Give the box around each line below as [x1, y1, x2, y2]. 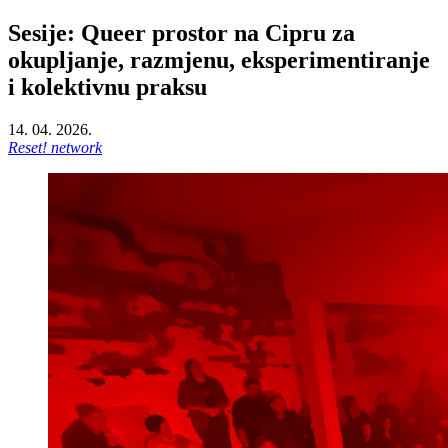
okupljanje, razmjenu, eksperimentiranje [8, 46, 430, 73]
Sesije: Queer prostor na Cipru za [8, 19, 355, 46]
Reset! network [8, 138, 102, 156]
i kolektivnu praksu [8, 73, 207, 100]
